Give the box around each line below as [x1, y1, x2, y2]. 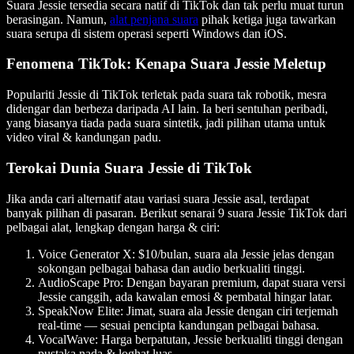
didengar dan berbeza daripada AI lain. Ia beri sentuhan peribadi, [6, 102, 328, 116]
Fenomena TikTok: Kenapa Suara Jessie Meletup [6, 55, 326, 73]
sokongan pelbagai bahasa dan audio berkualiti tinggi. [38, 261, 305, 275]
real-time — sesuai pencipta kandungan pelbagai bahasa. [38, 318, 319, 332]
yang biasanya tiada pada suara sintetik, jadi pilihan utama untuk [6, 116, 326, 130]
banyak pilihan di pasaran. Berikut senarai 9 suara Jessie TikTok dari [6, 205, 347, 220]
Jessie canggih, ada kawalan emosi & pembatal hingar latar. [38, 289, 333, 303]
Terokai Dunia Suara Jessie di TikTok [6, 159, 252, 176]
